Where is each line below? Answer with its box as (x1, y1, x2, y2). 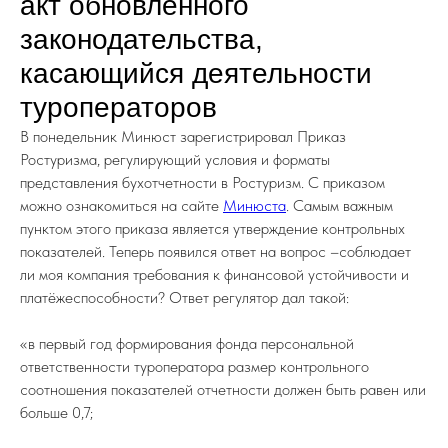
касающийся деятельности (20, 58, 372, 90)
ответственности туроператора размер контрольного (20, 357, 369, 377)
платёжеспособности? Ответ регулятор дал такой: (20, 288, 349, 308)
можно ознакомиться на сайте (20, 196, 223, 216)
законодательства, (20, 24, 263, 56)
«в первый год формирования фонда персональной (20, 334, 354, 354)
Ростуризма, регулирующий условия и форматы (20, 150, 330, 170)
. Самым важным (286, 196, 393, 216)
